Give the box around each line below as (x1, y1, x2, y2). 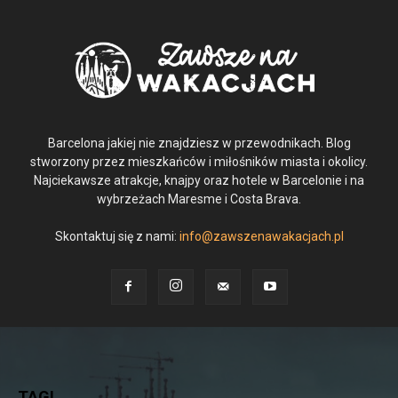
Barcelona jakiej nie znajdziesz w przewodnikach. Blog (47, 136, 351, 151)
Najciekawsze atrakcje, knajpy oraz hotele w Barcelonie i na (34, 173, 364, 188)
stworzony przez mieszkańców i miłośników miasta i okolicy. (30, 155, 368, 170)
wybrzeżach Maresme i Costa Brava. (97, 192, 301, 207)
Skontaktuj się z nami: (54, 229, 179, 244)
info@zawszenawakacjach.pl (179, 229, 344, 244)
